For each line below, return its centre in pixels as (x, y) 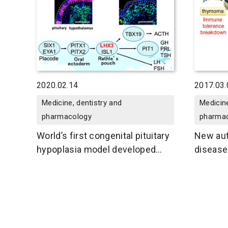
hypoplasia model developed (96, 150)
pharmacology (67, 117)
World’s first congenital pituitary (103, 136)
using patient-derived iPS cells (100, 163)
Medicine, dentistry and (82, 103)
